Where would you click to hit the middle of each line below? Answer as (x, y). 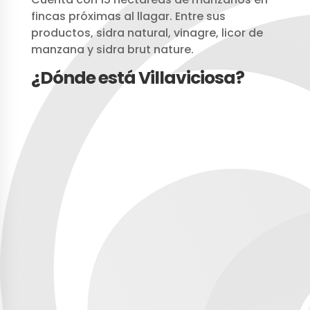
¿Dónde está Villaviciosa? (137, 78)
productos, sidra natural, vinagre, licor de (147, 33)
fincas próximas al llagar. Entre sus (128, 17)
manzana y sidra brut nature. (112, 50)
